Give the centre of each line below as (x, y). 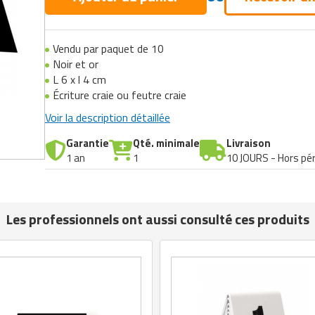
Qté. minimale (166, 143)
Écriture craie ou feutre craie (121, 95)
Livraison (249, 143)
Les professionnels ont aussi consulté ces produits (157, 219)
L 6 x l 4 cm (79, 79)
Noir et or (76, 64)
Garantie (88, 143)
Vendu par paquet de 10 (108, 48)
